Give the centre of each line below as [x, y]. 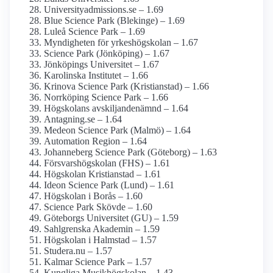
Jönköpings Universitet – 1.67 [101, 65]
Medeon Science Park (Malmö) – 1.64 [117, 130]
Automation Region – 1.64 [95, 141]
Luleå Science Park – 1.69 [94, 32]
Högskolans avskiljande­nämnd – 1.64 [116, 108]
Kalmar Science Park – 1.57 [98, 262]
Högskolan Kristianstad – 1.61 [102, 174]
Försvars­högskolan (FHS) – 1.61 [107, 163]
